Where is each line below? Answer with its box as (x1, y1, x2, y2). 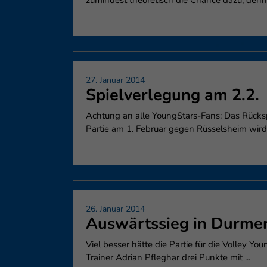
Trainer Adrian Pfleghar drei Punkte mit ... (86, 252, 250, 263)
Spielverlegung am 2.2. (86, 84, 259, 106)
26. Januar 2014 (86, 203, 145, 215)
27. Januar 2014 (86, 74, 145, 86)
